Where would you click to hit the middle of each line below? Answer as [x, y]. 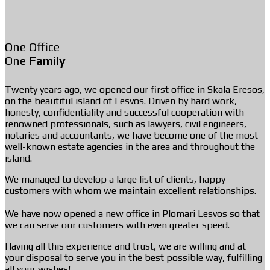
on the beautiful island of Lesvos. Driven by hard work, [121, 101]
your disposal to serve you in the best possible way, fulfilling [133, 257]
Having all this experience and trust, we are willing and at [125, 246]
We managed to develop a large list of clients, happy [115, 179]
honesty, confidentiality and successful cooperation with [124, 112]
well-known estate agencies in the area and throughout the [130, 146]
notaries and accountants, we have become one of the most [131, 135]
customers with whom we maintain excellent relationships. [130, 190]
